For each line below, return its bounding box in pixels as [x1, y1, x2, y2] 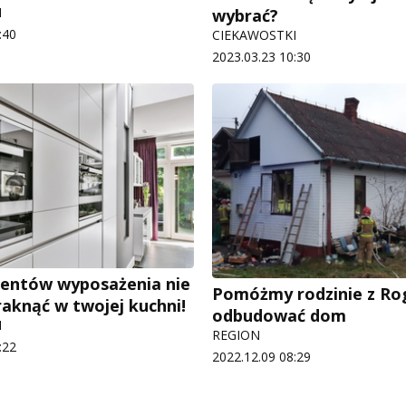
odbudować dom [212, 304, 346, 326]
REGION [212, 325, 260, 343]
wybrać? [212, 5, 278, 27]
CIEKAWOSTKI [212, 26, 296, 44]
